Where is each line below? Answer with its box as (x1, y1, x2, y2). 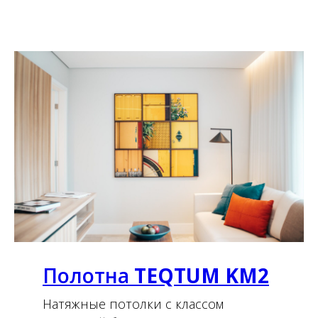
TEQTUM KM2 (134, 261, 269, 289)
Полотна (43, 261, 134, 289)
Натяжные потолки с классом (43, 295, 224, 312)
